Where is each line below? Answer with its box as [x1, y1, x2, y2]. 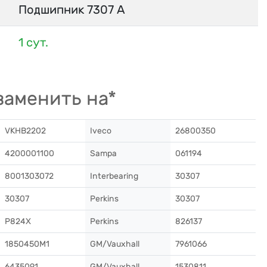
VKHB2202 [5, 126, 46, 136]
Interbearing [90, 171, 138, 181]
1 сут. [18, 35, 48, 49]
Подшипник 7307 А [18, 2, 125, 17]
